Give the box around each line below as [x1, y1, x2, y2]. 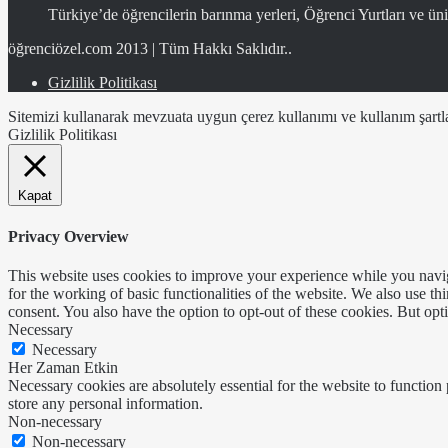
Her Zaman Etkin [8, 358, 118, 376]
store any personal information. [8, 394, 203, 412]
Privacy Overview [8, 227, 129, 245]
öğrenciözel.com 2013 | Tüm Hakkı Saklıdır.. [8, 40, 292, 58]
